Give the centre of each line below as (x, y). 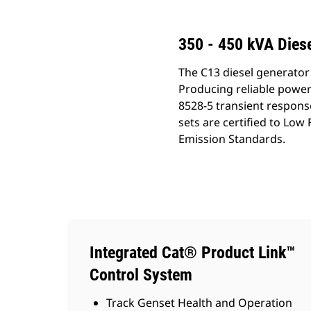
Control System (141, 275)
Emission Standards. (232, 139)
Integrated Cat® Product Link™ (192, 253)
